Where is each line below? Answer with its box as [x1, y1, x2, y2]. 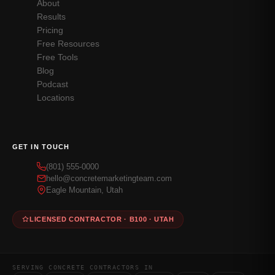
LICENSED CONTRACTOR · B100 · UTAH [29, 215, 174, 223]
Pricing [37, 25, 63, 36]
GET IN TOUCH [12, 142, 70, 150]
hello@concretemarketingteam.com [46, 173, 172, 183]
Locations [37, 93, 74, 103]
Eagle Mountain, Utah [46, 185, 123, 195]
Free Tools [37, 52, 78, 63]
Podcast [37, 79, 68, 90]
